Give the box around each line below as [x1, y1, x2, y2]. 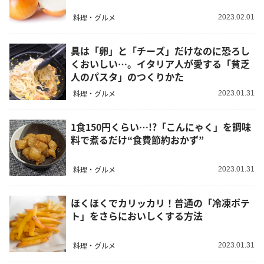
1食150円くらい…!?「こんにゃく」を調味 [71, 119, 251, 134]
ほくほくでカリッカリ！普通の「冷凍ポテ [71, 195, 250, 210]
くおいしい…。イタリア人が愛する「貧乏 [71, 56, 250, 71]
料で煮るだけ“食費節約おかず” [71, 132, 204, 147]
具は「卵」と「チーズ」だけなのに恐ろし [71, 43, 250, 58]
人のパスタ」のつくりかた [71, 69, 184, 84]
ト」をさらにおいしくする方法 [71, 208, 203, 223]
